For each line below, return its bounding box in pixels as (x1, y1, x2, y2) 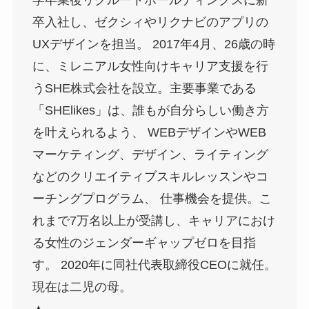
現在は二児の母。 (32, 280, 132, 295)
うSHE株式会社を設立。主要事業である (32, 81, 257, 96)
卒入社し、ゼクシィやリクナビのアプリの (32, 15, 268, 30)
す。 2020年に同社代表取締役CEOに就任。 (32, 258, 277, 272)
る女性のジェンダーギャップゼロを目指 (32, 236, 256, 250)
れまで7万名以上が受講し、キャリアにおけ (32, 214, 275, 228)
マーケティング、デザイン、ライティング (32, 148, 268, 162)
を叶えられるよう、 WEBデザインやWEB (32, 126, 266, 140)
